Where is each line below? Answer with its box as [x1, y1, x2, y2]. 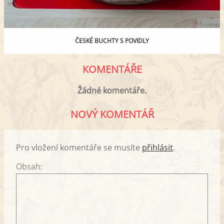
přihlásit [142, 141, 173, 153]
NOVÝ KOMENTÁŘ [70, 107, 154, 121]
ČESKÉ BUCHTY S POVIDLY [75, 36, 149, 45]
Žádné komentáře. [77, 84, 146, 96]
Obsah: [16, 160, 42, 172]
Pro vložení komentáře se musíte [16, 141, 142, 153]
